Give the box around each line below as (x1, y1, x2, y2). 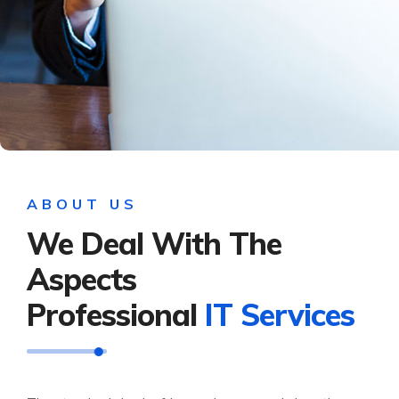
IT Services (205, 296, 354, 335)
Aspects (27, 260, 136, 299)
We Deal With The (27, 224, 281, 264)
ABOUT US (27, 195, 138, 214)
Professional (27, 296, 205, 335)
